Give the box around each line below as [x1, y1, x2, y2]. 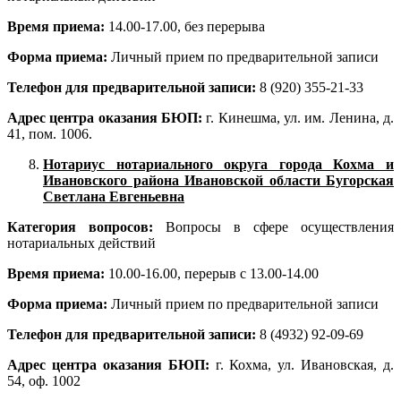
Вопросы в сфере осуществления [153, 219, 394, 235]
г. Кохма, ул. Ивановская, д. [215, 357, 394, 373]
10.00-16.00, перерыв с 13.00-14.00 [108, 266, 319, 282]
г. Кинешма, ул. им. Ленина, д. [206, 110, 395, 126]
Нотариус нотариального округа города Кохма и [43, 157, 394, 173]
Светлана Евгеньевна [43, 189, 184, 205]
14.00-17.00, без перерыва [108, 19, 265, 35]
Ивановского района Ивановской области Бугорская [43, 173, 394, 189]
